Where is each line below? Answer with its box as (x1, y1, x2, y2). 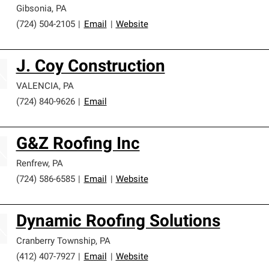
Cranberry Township (16, 237, 95, 246)
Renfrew (16, 160, 48, 169)
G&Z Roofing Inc (16, 136, 140, 153)
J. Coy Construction (16, 59, 165, 76)
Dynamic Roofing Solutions (16, 214, 220, 231)
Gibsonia (16, 5, 52, 14)
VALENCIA (16, 82, 59, 91)
